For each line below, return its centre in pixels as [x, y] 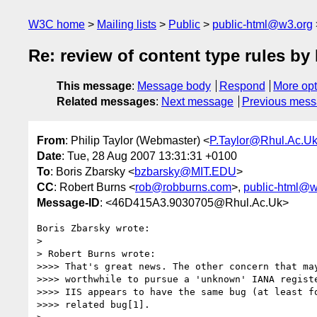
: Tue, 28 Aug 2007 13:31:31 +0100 [149, 156]
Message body [174, 86]
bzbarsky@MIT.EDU [185, 171]
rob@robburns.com [183, 187]
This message [94, 86]
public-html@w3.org [263, 24]
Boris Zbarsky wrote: [93, 228]
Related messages [106, 102]
